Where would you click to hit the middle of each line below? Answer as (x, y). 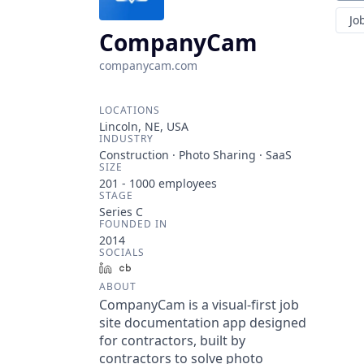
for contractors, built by (172, 340)
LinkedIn (141, 268)
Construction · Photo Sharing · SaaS (195, 155)
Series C (121, 212)
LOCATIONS (130, 110)
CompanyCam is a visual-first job (199, 305)
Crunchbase (170, 268)
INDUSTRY (126, 139)
